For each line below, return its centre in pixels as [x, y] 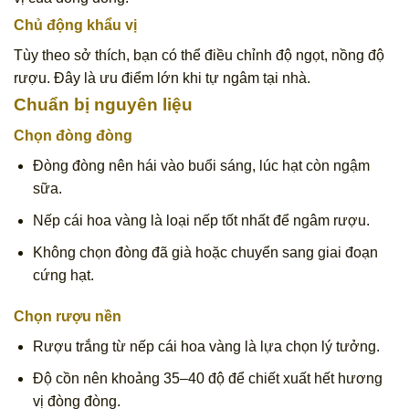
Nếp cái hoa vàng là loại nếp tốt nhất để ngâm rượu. [201, 220]
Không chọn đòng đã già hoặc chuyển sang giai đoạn [205, 252]
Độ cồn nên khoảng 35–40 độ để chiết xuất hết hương [207, 378]
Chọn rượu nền [68, 317]
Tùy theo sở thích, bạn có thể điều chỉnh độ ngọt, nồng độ [199, 55]
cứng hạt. [63, 275]
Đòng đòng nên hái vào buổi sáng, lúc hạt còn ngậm [201, 166]
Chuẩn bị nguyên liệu [103, 104]
